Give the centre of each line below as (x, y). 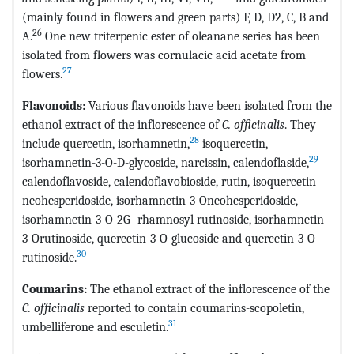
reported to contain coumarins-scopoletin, (194, 307)
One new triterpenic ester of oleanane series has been (181, 36)
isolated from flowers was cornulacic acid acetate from (164, 55)
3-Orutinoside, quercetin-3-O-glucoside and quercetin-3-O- (171, 238)
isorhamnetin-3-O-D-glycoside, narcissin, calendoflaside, (166, 162)
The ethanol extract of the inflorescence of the (210, 288)
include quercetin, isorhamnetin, (106, 143)
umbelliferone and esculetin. (95, 326)
